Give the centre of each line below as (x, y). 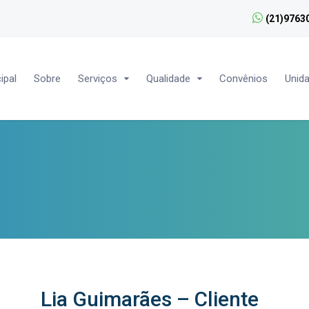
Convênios (243, 79)
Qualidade (168, 79)
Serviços (97, 79)
